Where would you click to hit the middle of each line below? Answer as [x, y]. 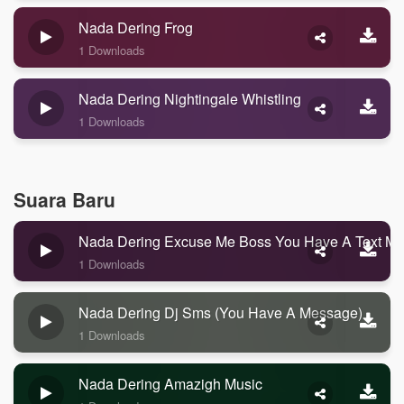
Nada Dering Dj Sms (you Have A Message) [220, 312]
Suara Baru [64, 199]
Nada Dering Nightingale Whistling [190, 99]
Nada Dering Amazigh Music [170, 384]
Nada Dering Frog [136, 28]
